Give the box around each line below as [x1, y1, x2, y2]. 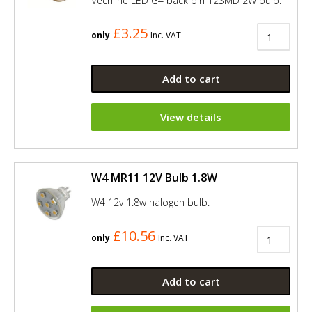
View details [160, 110, 221, 125]
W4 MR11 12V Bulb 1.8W [91, 170, 217, 186]
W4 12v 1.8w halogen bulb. [91, 196, 210, 210]
